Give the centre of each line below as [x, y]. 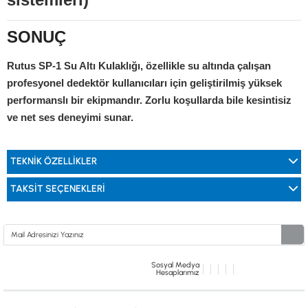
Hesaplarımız [178, 273]
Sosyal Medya [175, 265]
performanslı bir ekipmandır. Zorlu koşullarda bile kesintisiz [149, 100]
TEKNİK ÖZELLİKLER [54, 161]
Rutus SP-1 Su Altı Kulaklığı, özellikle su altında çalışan [139, 66]
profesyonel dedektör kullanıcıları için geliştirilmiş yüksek [144, 83]
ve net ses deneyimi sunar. [70, 117]
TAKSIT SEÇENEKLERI [58, 188]
